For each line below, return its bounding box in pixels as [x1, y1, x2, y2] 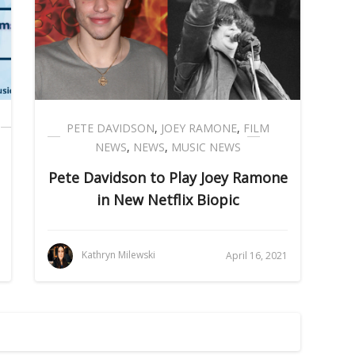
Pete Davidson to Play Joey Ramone [48, 167, 288, 187]
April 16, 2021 [226, 248, 288, 262]
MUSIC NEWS [170, 139, 241, 155]
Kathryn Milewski [82, 247, 155, 261]
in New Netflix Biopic [96, 189, 239, 209]
